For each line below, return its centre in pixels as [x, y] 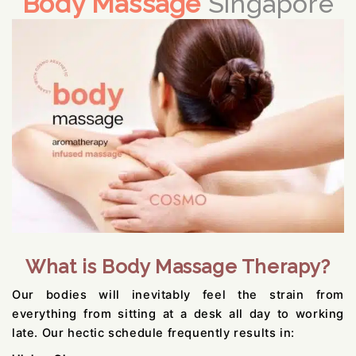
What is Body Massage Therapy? [178, 266]
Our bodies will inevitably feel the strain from [178, 294]
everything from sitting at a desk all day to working [178, 313]
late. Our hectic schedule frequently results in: [153, 333]
